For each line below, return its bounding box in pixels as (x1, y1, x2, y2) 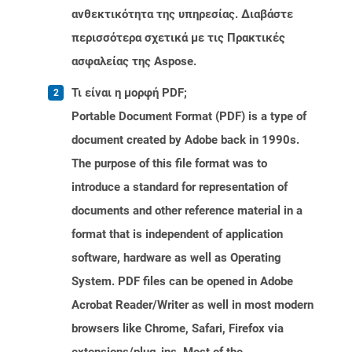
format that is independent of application (71, 227, 283, 242)
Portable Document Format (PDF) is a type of (71, 109, 306, 124)
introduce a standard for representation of (71, 180, 288, 195)
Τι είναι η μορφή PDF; (71, 86, 187, 101)
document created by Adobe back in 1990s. (71, 133, 299, 148)
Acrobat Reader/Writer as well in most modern (71, 298, 313, 313)
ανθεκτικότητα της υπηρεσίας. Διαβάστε (71, 7, 293, 22)
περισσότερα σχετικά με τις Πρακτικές (71, 31, 285, 46)
